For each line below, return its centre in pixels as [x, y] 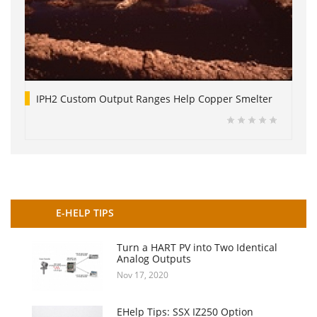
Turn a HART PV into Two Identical [197, 247]
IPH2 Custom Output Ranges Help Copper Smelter [154, 98]
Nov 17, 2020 [143, 275]
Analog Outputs [154, 258]
